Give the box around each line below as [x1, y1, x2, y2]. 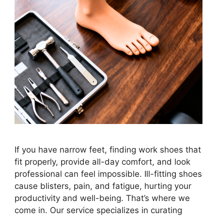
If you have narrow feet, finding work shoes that [15, 145, 201, 155]
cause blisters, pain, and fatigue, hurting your [15, 181, 191, 191]
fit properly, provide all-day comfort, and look [15, 157, 190, 167]
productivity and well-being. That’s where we [15, 193, 190, 203]
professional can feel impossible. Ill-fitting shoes [15, 169, 202, 179]
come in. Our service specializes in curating [15, 205, 182, 216]
